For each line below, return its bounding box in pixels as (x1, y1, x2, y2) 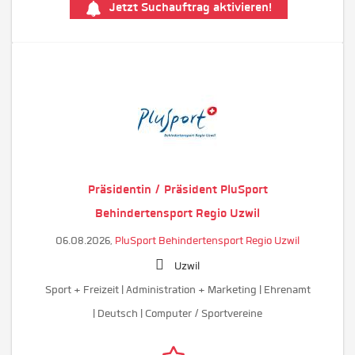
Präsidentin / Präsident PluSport (87, 181, 268, 197)
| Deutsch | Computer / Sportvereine (93, 306, 262, 320)
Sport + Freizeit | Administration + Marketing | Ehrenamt (44, 282, 311, 296)
